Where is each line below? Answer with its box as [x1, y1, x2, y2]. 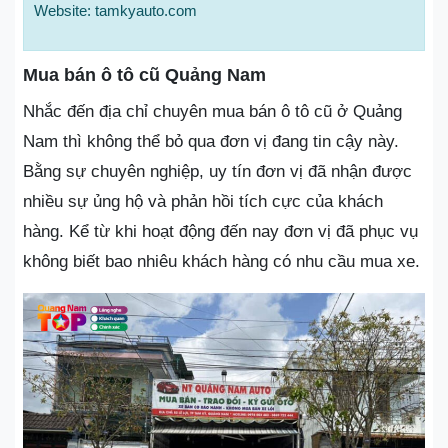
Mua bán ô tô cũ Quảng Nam [23, 65, 266, 85]
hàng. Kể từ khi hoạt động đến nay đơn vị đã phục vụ [23, 222, 418, 241]
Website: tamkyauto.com [34, 2, 197, 19]
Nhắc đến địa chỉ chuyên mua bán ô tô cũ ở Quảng [23, 102, 402, 121]
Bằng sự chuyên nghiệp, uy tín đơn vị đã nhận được [23, 162, 412, 181]
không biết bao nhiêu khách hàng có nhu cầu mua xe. [23, 252, 420, 271]
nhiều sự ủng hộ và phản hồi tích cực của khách [23, 192, 383, 211]
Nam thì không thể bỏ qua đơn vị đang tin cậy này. [23, 132, 399, 151]
